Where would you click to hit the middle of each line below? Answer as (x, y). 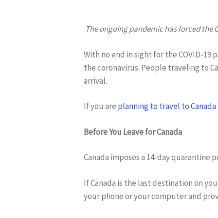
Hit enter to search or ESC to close (137, 85)
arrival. (95, 81)
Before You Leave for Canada (133, 132)
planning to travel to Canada (167, 106)
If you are (101, 106)
